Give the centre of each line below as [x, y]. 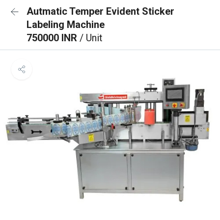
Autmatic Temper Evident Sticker [100, 11]
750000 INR [53, 38]
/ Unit [91, 38]
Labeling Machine [66, 25]
